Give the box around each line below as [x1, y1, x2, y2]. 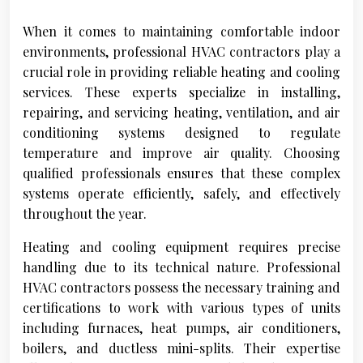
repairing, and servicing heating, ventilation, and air [23, 104, 340, 122]
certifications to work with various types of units [23, 299, 340, 317]
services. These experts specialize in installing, [23, 83, 340, 101]
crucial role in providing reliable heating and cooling [23, 63, 340, 81]
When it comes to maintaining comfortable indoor [23, 23, 340, 41]
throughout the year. [23, 205, 147, 223]
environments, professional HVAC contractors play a [23, 43, 340, 61]
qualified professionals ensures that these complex [23, 164, 340, 182]
